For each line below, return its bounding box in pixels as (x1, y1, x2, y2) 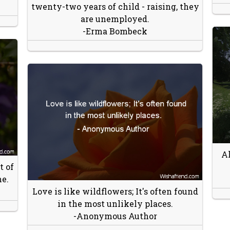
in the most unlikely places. (57, 198, 173, 209)
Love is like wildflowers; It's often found (32, 185, 198, 197)
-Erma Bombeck (83, 25, 147, 36)
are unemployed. (81, 13, 149, 24)
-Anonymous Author (73, 210, 157, 221)
